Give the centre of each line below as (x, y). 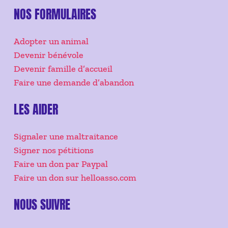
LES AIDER (36, 110)
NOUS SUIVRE (42, 205)
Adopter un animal (51, 41)
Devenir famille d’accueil (63, 69)
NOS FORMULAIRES (55, 15)
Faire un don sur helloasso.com (75, 178)
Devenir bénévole (48, 55)
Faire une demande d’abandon (74, 83)
